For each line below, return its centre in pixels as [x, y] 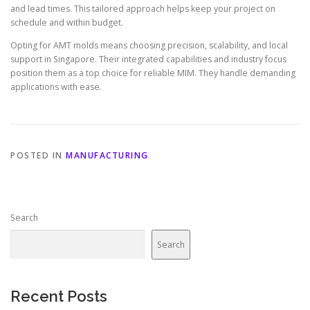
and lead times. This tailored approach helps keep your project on [143, 8]
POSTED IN [38, 156]
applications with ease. [56, 86]
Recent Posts [59, 297]
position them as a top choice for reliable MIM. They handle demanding [153, 73]
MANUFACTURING [107, 156]
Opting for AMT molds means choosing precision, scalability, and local [149, 45]
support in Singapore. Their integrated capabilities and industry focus [148, 59]
